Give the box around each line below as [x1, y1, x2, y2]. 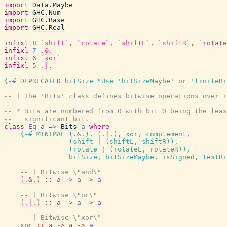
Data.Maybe [32, 1, 73, 9]
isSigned [162, 153, 195, 161]
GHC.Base [32, 16, 65, 24]
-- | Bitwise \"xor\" [20, 214, 101, 221]
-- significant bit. [4, 115, 89, 123]
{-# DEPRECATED [4, 77, 61, 85]
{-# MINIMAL [20, 130, 65, 138]
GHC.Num [32, 9, 61, 16]
